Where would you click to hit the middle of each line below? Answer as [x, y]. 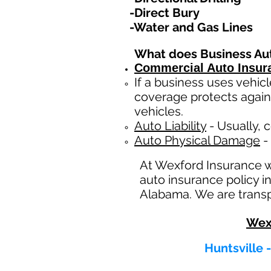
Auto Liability [170, 126]
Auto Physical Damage [197, 140]
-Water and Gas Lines [191, 27]
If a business [169, 82]
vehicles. [159, 111]
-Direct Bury [165, 13]
